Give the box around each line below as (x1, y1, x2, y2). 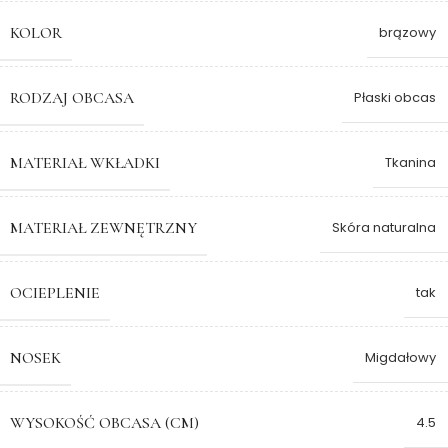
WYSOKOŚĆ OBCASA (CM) (10, 412, 199, 433)
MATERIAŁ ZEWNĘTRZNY (10, 217, 197, 238)
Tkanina (385, 153, 436, 173)
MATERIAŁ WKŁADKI (10, 152, 160, 173)
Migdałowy (365, 348, 436, 368)
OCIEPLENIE (10, 282, 100, 303)
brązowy (379, 23, 436, 43)
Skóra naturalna (332, 218, 436, 238)
